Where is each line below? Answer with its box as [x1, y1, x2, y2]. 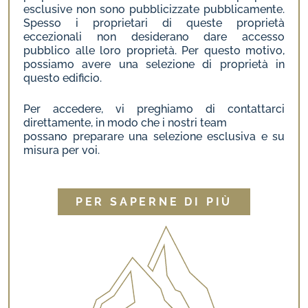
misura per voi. [23, 144, 100, 157]
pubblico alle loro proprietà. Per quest [23, 44, 234, 57]
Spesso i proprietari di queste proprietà [23, 16, 285, 30]
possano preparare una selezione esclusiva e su [23, 130, 285, 143]
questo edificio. [23, 71, 102, 85]
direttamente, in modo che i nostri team [23, 116, 227, 129]
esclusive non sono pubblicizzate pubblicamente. [23, 3, 285, 16]
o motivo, [233, 44, 285, 57]
